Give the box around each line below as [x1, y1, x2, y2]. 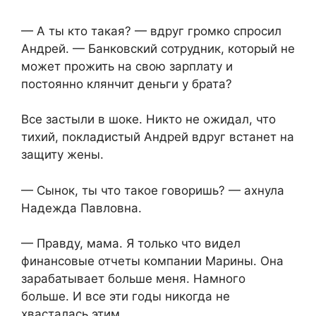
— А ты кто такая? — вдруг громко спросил [21, 23, 281, 38]
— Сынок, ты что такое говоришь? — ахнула [21, 183, 284, 197]
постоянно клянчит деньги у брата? [21, 76, 232, 91]
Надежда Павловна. [21, 200, 142, 215]
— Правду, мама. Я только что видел [21, 236, 241, 251]
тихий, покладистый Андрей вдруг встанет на [21, 130, 294, 145]
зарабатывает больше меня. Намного [21, 272, 245, 286]
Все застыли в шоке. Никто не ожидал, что [21, 112, 276, 127]
